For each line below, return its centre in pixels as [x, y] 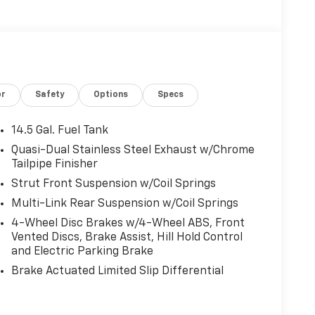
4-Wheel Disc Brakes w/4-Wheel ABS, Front [128, 223]
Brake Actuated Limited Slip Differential [117, 271]
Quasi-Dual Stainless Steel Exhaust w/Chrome [133, 150]
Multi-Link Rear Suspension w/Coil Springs [124, 204]
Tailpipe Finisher [54, 164]
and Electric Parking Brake [82, 251]
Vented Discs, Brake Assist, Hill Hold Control [127, 237]
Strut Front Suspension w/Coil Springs [113, 184]
